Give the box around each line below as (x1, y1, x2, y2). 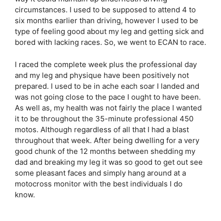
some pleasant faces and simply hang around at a (15, 168, 186, 178)
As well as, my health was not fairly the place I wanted (15, 103, 202, 112)
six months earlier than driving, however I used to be (15, 16, 198, 25)
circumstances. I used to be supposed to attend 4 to (15, 5, 196, 14)
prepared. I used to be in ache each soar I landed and (15, 81, 199, 91)
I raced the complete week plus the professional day (15, 59, 197, 69)
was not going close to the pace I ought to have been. (15, 92, 201, 102)
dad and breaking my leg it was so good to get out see (15, 157, 203, 167)
